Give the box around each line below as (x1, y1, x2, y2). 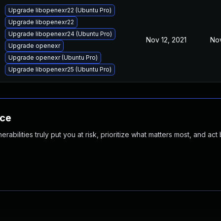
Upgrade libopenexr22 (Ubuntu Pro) (8, 6, 111, 14)
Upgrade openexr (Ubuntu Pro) (8, 54, 98, 61)
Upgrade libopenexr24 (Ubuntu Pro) (8, 30, 112, 37)
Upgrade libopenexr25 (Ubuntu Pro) (8, 66, 111, 73)
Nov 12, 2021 (146, 36, 186, 44)
